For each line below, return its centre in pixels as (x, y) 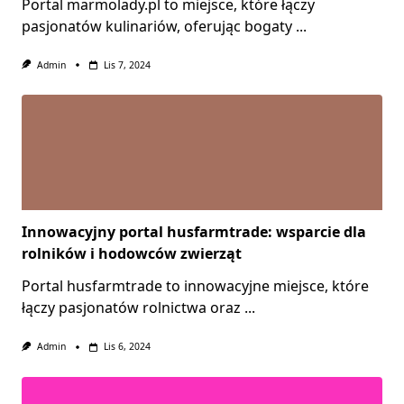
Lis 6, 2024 (127, 347)
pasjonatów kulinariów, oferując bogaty (157, 27)
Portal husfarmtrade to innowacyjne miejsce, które (195, 286)
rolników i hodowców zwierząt (132, 254)
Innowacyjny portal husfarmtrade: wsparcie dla (194, 232)
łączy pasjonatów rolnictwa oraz (131, 308)
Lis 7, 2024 (127, 65)
